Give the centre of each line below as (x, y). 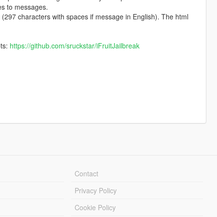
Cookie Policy (95, 208)
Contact (87, 174)
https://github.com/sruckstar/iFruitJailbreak (74, 46)
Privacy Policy (96, 191)
